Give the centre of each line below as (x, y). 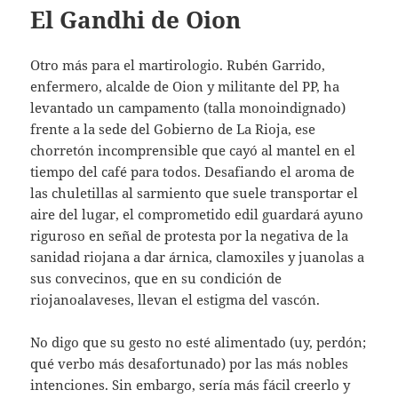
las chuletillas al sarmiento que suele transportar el (195, 192)
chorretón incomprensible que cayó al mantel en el (193, 150)
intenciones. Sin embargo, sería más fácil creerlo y (191, 384)
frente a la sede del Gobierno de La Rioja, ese (173, 128)
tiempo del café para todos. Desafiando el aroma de (193, 171)
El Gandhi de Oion (136, 19)
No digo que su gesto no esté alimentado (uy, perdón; (199, 342)
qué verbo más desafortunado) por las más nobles (190, 363)
